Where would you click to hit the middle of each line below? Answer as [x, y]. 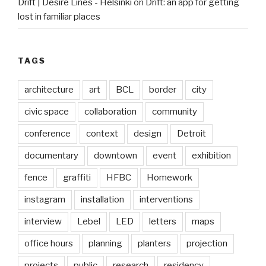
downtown [115, 155]
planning [105, 243]
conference [47, 133]
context [102, 133]
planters [154, 243]
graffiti [77, 177]
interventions [166, 199]
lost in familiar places [59, 16]
